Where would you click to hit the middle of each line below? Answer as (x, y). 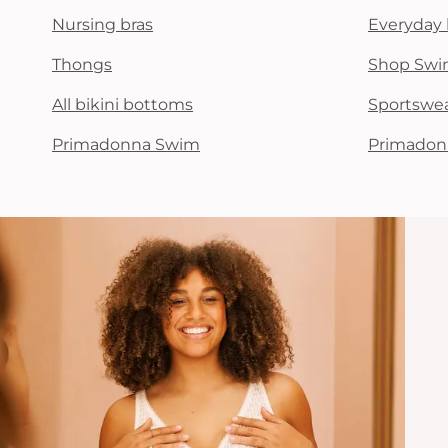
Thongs (82, 64)
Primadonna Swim (126, 144)
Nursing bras (102, 24)
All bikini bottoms (122, 104)
